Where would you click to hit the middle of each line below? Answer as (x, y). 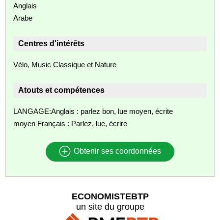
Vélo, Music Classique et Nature (65, 64)
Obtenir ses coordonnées (116, 151)
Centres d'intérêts (52, 43)
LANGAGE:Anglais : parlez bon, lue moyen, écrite (93, 111)
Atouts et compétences (62, 90)
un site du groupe (110, 206)
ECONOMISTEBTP (110, 196)
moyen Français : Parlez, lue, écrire (70, 123)
